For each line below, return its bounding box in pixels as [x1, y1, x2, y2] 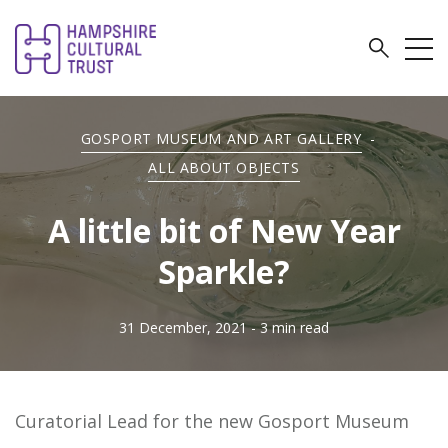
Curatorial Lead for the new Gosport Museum [15, 409, 409, 433]
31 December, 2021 [119, 318, 247, 337]
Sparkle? [158, 250, 290, 293]
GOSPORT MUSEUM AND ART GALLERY [80, 129, 362, 148]
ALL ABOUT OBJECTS [148, 158, 300, 177]
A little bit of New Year [47, 209, 401, 252]
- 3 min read [251, 318, 329, 337]
